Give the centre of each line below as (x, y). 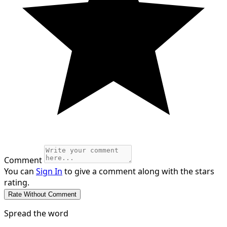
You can (20, 172)
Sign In (49, 172)
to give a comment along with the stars (138, 172)
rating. (17, 183)
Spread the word (36, 214)
